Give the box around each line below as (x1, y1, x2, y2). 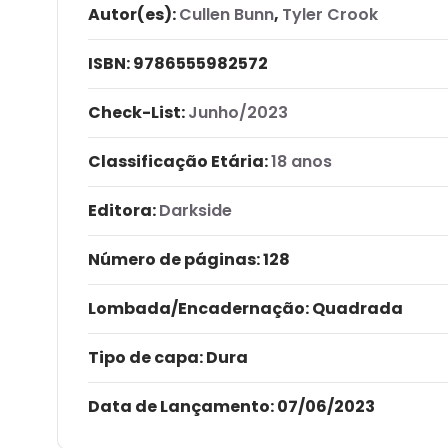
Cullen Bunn (179, 2, 274, 26)
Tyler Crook (282, 2, 378, 26)
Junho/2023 (188, 100, 288, 124)
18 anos (271, 149, 332, 173)
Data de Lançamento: (88, 394, 274, 418)
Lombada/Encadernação (88, 296, 305, 320)
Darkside (159, 198, 232, 222)
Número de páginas (88, 247, 256, 271)
